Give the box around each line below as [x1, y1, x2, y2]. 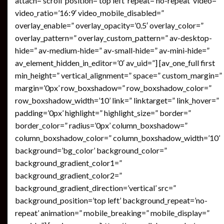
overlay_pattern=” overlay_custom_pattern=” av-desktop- [15, 33, 212, 42]
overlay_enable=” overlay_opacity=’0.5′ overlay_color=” [15, 20, 203, 30]
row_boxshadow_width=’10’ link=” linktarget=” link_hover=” [15, 95, 219, 105]
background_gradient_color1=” [15, 158, 122, 167]
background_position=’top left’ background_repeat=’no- [15, 195, 207, 205]
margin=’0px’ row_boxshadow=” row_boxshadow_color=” [15, 83, 211, 92]
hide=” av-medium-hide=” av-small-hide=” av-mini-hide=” [15, 45, 209, 55]
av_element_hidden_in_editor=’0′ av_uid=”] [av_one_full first [15, 58, 215, 67]
